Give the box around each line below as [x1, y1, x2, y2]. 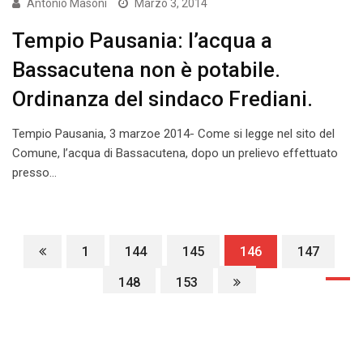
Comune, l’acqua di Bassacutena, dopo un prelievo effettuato [12, 145, 338, 160]
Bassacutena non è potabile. [12, 57, 280, 82]
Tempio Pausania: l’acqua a [12, 28, 272, 53]
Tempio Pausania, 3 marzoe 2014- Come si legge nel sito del [12, 126, 335, 141]
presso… [12, 164, 57, 180]
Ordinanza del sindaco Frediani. [12, 86, 313, 111]
